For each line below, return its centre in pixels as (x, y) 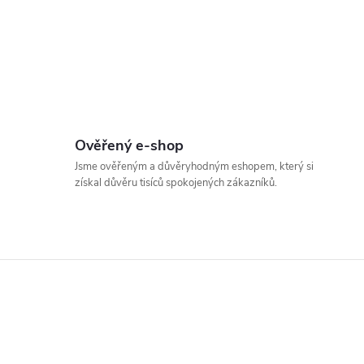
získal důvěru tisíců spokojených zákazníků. (175, 183)
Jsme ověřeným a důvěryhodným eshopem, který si (194, 167)
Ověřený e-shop (129, 145)
